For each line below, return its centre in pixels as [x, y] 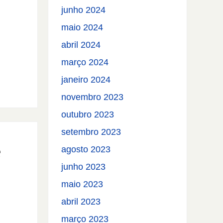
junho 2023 [84, 167]
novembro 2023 [93, 97]
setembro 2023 [91, 132]
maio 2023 [82, 184]
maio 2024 [82, 28]
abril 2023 [81, 202]
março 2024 [85, 62]
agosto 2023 [86, 150]
